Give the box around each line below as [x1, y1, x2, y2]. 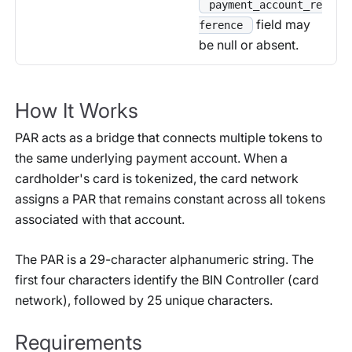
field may [253, 16, 310, 32]
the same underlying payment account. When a [15, 149, 288, 166]
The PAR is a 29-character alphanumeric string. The [15, 251, 313, 267]
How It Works [15, 97, 138, 123]
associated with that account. [15, 211, 185, 227]
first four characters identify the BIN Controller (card [15, 271, 319, 288]
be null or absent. [199, 37, 299, 53]
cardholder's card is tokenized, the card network [15, 170, 299, 186]
